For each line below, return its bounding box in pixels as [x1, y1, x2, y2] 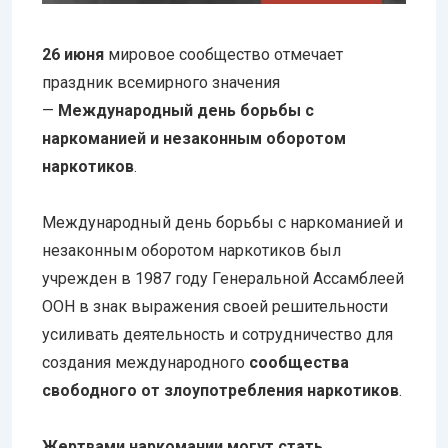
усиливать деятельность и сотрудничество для [42, 325, 393, 345]
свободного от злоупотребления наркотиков [42, 381, 399, 401]
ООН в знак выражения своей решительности [42, 297, 388, 317]
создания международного [42, 353, 249, 373]
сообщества [249, 353, 349, 373]
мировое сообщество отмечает [104, 45, 343, 65]
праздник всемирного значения [42, 73, 280, 93]
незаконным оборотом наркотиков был [42, 241, 341, 261]
